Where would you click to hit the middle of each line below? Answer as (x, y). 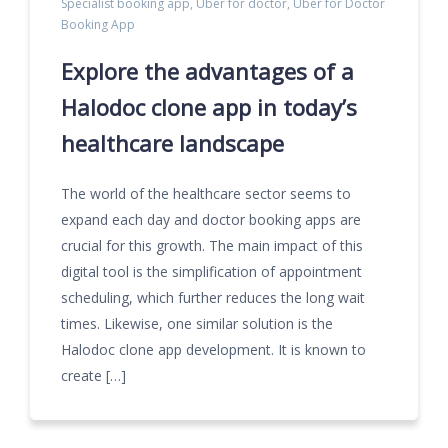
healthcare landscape (172, 143)
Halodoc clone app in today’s (209, 107)
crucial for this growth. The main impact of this (212, 245)
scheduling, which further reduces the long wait (213, 297)
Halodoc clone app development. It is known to (213, 349)
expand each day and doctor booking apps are (211, 219)
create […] (93, 375)
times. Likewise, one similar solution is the (197, 323)
